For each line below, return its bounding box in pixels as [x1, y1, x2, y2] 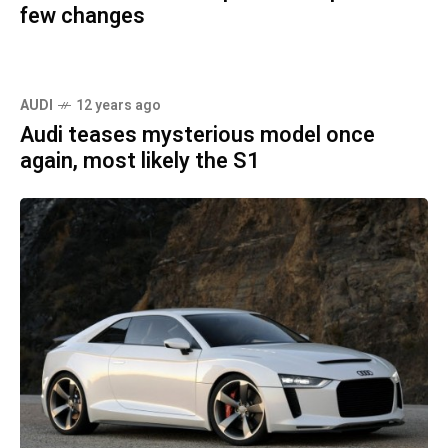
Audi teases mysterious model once [20, 119, 375, 152]
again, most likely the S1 [20, 145, 260, 178]
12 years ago [76, 95, 161, 117]
